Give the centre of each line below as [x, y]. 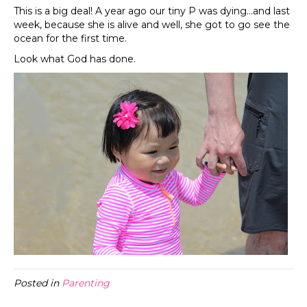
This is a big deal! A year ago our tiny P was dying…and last [152, 11]
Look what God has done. [75, 59]
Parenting [86, 283]
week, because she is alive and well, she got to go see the [152, 25]
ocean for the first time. [70, 39]
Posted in [38, 283]
